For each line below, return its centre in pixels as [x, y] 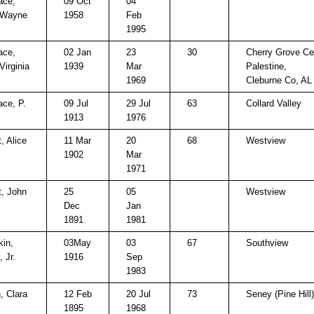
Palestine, [266, 66]
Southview [267, 243]
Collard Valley [274, 103]
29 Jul [138, 103]
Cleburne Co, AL [279, 80]
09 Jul [76, 103]
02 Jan [77, 52]
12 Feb [78, 294]
